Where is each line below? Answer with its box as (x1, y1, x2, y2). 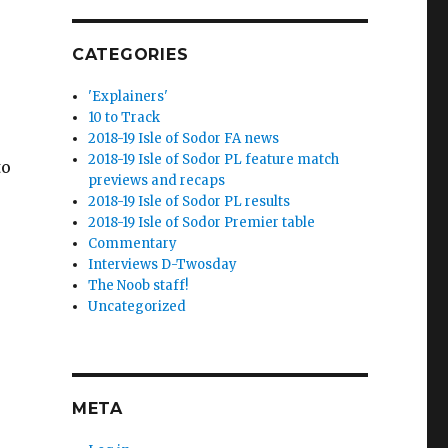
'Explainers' (88, 87, 169, 105)
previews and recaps (88, 171, 226, 189)
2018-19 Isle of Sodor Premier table (88, 213, 316, 231)
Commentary (88, 234, 178, 252)
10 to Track (88, 108, 161, 126)
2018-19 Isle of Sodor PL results (88, 192, 291, 210)
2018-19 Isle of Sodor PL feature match (88, 150, 340, 168)
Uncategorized (88, 297, 187, 315)
